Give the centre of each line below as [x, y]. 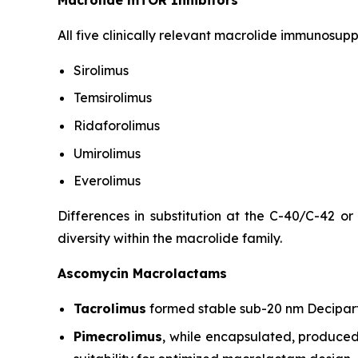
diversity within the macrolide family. [170, 239]
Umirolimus [107, 153]
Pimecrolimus [118, 337]
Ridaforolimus [117, 126]
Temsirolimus [113, 98]
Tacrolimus [110, 309]
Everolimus [107, 181]
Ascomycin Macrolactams [142, 274]
